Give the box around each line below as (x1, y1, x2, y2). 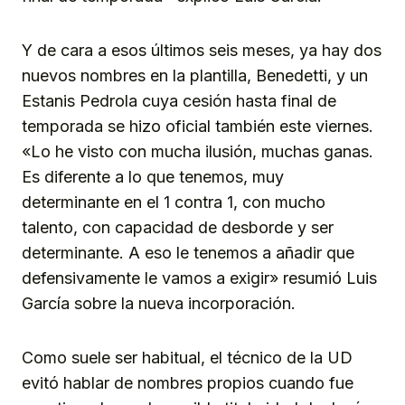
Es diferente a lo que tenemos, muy (22, 167, 284, 187)
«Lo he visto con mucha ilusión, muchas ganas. (22, 142, 373, 162)
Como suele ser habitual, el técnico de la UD (22, 348, 353, 368)
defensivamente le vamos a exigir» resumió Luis (22, 268, 377, 288)
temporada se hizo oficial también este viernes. (22, 117, 373, 137)
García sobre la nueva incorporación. (22, 294, 296, 314)
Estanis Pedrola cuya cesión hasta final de (22, 91, 336, 111)
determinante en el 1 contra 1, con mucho (22, 193, 325, 212)
